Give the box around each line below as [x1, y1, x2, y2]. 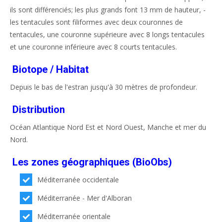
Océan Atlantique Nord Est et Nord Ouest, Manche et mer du [10, 122, 206, 132]
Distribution [12, 104, 65, 115]
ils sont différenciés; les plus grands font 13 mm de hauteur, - [10, 5, 206, 14]
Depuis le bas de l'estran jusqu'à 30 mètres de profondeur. [10, 82, 197, 92]
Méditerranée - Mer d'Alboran [37, 193, 132, 203]
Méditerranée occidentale [37, 175, 119, 184]
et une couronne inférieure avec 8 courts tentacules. [10, 42, 177, 52]
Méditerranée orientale [37, 212, 111, 221]
